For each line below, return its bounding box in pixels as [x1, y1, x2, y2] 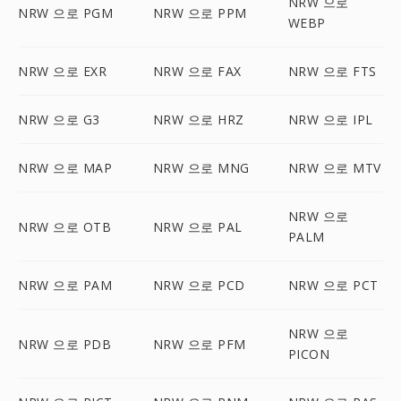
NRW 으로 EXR [18, 63, 107, 80]
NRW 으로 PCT [287, 277, 379, 294]
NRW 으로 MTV [287, 159, 381, 176]
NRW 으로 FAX [152, 63, 242, 80]
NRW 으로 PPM [152, 4, 247, 21]
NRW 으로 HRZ [152, 111, 244, 128]
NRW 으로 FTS [287, 63, 377, 80]
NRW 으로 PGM [18, 4, 113, 21]
